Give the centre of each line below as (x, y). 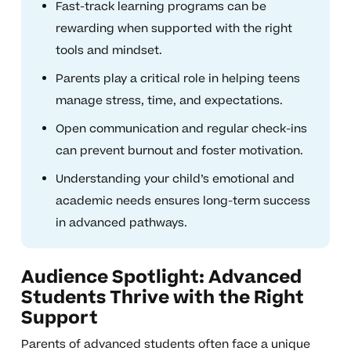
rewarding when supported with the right (174, 29)
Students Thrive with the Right (162, 298)
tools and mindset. (109, 51)
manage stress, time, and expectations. (169, 101)
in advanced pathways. (121, 223)
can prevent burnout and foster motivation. (179, 151)
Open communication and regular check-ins (181, 129)
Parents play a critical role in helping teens (177, 79)
